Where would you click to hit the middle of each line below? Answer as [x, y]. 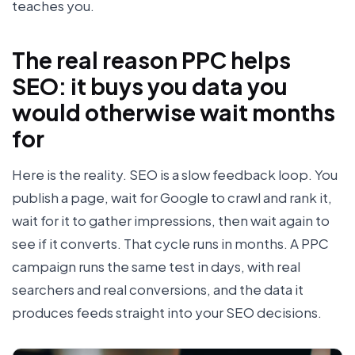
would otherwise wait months [174, 113]
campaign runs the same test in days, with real [156, 267]
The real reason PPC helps [151, 60]
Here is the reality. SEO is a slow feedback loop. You [175, 175]
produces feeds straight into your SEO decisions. [167, 313]
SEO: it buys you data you [150, 86]
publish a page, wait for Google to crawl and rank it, [172, 198]
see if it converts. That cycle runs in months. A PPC [170, 244]
